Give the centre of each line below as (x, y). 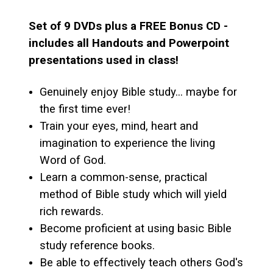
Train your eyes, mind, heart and (119, 126)
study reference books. (97, 245)
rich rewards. (72, 211)
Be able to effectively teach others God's (142, 262)
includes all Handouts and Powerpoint (129, 43)
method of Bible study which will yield (133, 194)
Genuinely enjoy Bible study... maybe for (139, 92)
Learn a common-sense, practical (124, 177)
